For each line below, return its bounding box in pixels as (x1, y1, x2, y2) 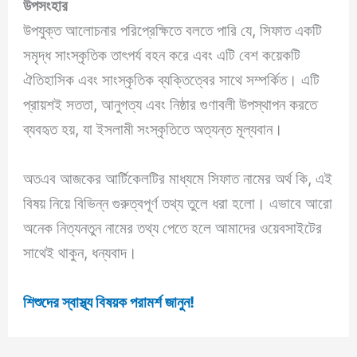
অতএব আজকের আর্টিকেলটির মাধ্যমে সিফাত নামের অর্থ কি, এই (23, 169, 333, 189)
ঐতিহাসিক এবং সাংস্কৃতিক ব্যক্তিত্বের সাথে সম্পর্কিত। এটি (23, 70, 320, 90)
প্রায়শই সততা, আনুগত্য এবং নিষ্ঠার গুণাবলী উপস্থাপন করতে (23, 95, 318, 115)
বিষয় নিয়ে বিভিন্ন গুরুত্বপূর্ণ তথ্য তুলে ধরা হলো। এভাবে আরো (23, 194, 333, 214)
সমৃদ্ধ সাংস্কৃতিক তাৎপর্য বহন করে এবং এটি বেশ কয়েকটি (23, 45, 301, 65)
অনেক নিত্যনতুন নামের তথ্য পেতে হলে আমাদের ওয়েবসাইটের (23, 218, 323, 238)
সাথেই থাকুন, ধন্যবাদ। (23, 243, 142, 263)
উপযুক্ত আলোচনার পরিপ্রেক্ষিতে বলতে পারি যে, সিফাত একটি (23, 21, 323, 41)
